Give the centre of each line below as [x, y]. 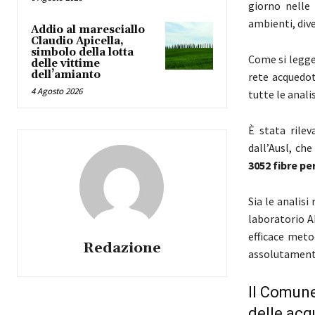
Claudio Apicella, [77, 41]
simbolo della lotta [82, 53]
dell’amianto [66, 75]
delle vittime [65, 64]
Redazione [122, 249]
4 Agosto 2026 [57, 91]
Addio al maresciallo [88, 30]
